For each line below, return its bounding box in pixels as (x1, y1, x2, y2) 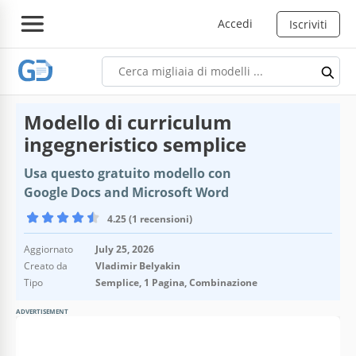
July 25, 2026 (95, 242, 154, 256)
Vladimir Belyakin (95, 258, 180, 273)
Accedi (218, 15, 253, 31)
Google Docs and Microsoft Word (24, 183, 229, 201)
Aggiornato (24, 242, 73, 256)
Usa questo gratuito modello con (24, 164, 231, 182)
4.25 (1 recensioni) (107, 211, 192, 226)
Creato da (24, 258, 68, 273)
